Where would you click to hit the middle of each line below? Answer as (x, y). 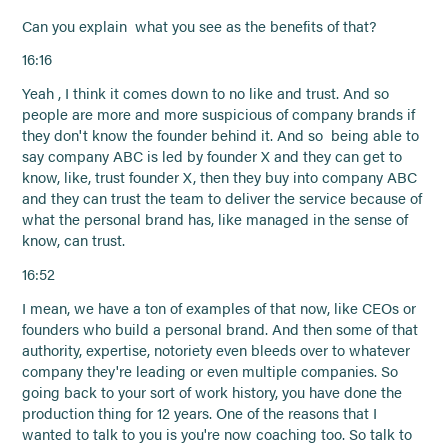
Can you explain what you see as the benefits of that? (199, 25)
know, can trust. (74, 240)
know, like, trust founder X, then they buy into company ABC (220, 177)
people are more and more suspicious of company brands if (219, 114)
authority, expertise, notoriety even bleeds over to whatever (216, 350)
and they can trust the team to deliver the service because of (222, 198)
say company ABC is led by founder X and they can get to (212, 156)
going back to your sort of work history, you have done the (212, 392)
